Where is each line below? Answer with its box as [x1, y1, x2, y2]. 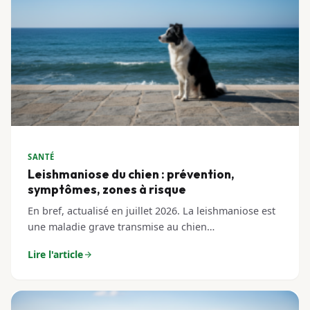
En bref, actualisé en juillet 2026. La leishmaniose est [28, 204, 275, 217]
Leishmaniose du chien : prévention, [28, 166, 235, 182]
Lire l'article [28, 248, 83, 261]
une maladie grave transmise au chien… [28, 220, 215, 233]
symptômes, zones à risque [28, 181, 186, 197]
